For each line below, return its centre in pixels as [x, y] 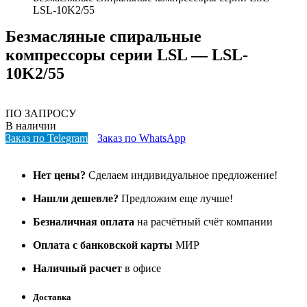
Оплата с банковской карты [103, 245]
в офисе [142, 269]
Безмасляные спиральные [103, 37]
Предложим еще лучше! [176, 199]
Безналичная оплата [85, 222]
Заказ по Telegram [47, 138]
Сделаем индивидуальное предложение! [182, 175]
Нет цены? [59, 175]
